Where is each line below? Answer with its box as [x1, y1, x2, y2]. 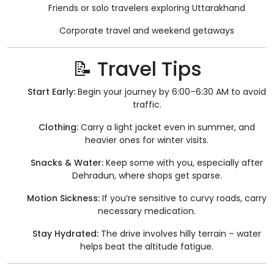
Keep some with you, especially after [103, 157, 263, 169]
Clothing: [39, 121, 78, 134]
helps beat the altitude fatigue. [80, 240, 213, 253]
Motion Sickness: [27, 192, 100, 205]
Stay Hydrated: [32, 228, 98, 240]
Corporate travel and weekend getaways [59, 24, 234, 37]
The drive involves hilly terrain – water [98, 228, 261, 240]
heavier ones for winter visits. [85, 134, 209, 147]
